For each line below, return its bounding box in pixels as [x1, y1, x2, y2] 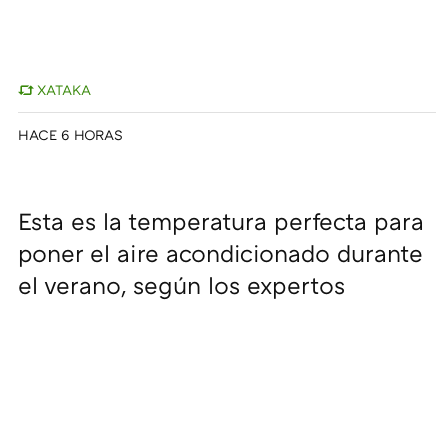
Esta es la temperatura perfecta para [18, 206, 424, 236]
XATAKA [37, 81, 92, 99]
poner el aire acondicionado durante [18, 238, 423, 268]
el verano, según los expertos [18, 270, 345, 300]
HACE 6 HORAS [18, 126, 123, 144]
